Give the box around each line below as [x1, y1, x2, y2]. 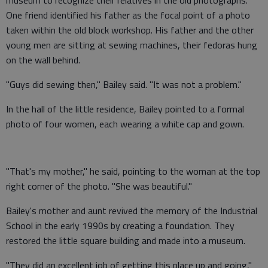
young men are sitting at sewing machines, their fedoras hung [6, 38, 257, 52]
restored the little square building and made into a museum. [6, 233, 245, 248]
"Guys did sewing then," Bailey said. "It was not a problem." [6, 77, 242, 92]
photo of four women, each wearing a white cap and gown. [6, 117, 244, 131]
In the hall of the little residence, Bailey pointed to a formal [6, 102, 244, 116]
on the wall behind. [6, 53, 80, 67]
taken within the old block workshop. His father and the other [6, 23, 254, 37]
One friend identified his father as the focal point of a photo [6, 8, 250, 22]
